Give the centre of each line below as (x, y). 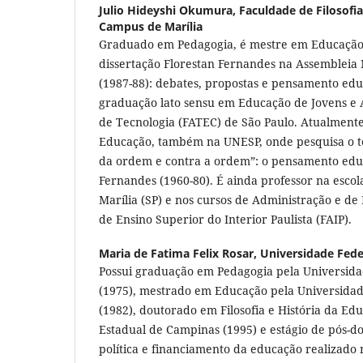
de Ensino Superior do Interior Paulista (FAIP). (225, 220)
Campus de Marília (151, 27)
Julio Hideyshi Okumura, (169, 11)
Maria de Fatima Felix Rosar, (179, 254)
